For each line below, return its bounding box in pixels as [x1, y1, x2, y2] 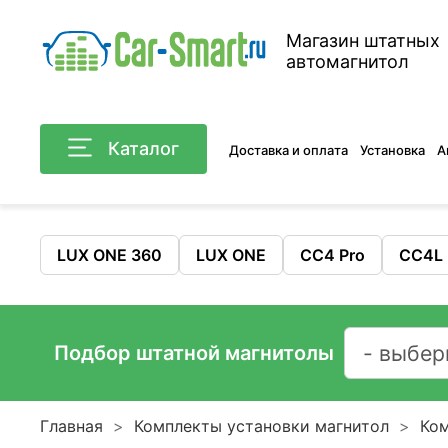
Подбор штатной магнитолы [54, 341, 334, 365]
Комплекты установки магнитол [134, 416, 389, 437]
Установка [360, 142, 426, 158]
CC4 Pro [300, 245, 365, 265]
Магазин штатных [286, 30, 440, 51]
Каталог [108, 138, 180, 159]
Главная [40, 416, 103, 437]
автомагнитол [286, 51, 409, 72]
